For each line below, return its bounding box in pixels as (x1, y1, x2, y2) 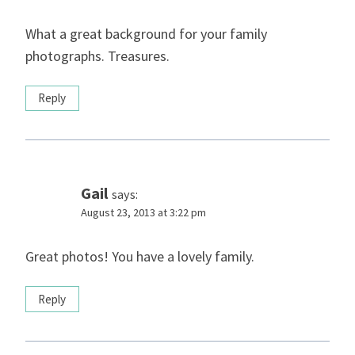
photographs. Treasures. (25, 46, 170, 65)
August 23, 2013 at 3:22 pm (81, 204, 206, 219)
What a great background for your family (25, 24, 267, 43)
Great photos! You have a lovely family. (25, 247, 254, 266)
